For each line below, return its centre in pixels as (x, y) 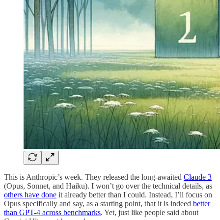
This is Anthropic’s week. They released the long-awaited (94, 177)
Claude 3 (198, 177)
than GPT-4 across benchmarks (52, 212)
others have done (30, 194)
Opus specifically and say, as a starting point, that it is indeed (98, 203)
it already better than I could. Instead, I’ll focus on (134, 194)
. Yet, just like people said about (150, 212)
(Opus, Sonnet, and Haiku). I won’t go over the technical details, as (108, 186)
